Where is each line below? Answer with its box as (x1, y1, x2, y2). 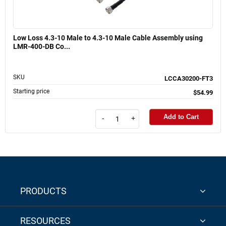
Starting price (13, 87, 49, 95)
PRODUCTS (20, 186, 67, 197)
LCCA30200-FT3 (164, 74, 213, 82)
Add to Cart (163, 113, 199, 121)
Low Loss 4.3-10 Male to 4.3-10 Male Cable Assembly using (13, 33, 203, 42)
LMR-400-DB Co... (13, 42, 70, 50)
